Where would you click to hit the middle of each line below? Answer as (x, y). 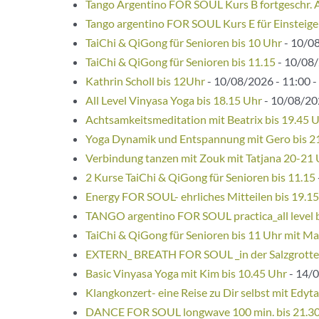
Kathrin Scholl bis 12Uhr (145, 80)
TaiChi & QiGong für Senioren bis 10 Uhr (184, 42)
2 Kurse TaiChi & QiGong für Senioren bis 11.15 (200, 177)
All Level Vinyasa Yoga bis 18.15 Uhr (174, 100)
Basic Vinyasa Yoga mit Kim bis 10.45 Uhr (186, 273)
